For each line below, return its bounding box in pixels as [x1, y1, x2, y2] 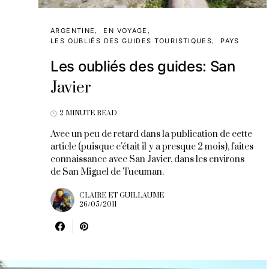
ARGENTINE [50, 26, 95, 35]
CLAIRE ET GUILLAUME [79, 191, 164, 200]
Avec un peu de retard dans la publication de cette [50, 128, 252, 140]
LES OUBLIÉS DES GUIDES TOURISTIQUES [50, 37, 213, 45]
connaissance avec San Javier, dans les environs [50, 154, 244, 165]
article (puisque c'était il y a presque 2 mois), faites [50, 141, 253, 153]
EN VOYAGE [103, 26, 148, 35]
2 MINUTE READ [59, 109, 117, 118]
